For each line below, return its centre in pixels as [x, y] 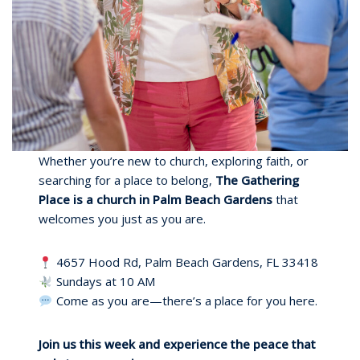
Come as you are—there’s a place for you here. [185, 301]
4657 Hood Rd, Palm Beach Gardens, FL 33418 [185, 262]
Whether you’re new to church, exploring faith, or [174, 161]
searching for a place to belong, [127, 180]
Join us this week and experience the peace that [178, 344]
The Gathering [258, 180]
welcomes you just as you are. [123, 219]
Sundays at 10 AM [104, 282]
